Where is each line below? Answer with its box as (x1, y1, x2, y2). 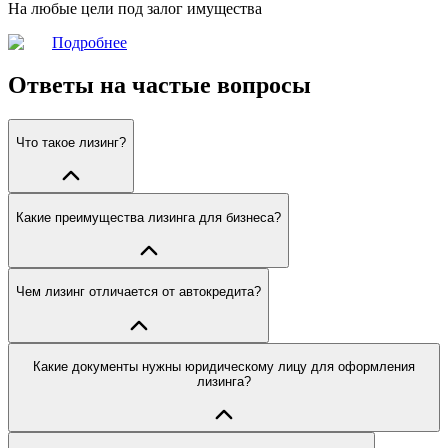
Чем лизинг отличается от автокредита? (16, 284, 261, 300)
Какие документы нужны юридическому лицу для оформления (33, 358, 415, 374)
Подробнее (52, 33, 127, 51)
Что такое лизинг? (16, 134, 126, 150)
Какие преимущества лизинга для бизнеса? (16, 209, 281, 225)
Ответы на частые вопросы (8, 71, 311, 98)
